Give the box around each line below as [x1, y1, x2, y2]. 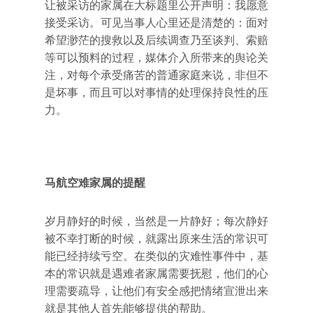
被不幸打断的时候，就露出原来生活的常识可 [45, 232, 268, 245]
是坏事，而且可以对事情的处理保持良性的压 [45, 86, 268, 99]
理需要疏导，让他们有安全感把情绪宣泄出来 [45, 284, 268, 298]
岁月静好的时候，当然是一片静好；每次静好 [45, 214, 268, 228]
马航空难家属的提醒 [45, 176, 145, 189]
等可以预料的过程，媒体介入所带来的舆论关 [45, 51, 268, 64]
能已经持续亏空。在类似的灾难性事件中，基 [45, 249, 268, 263]
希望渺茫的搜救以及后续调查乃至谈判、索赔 [45, 34, 268, 47]
